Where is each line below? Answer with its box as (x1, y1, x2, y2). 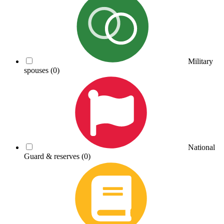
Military (188, 56, 213, 65)
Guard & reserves (24, 151, 81, 160)
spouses (24, 65, 50, 74)
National (188, 142, 215, 151)
